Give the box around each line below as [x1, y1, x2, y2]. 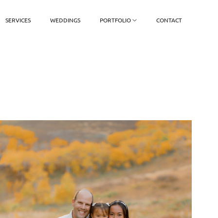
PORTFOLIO [99, 16, 131, 24]
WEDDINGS [50, 16, 80, 24]
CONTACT [156, 16, 182, 24]
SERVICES [5, 16, 31, 24]
